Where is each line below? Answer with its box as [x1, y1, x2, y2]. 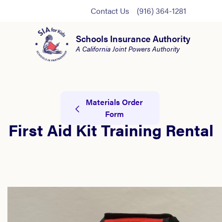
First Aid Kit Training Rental [8, 118, 214, 141]
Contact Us [91, 5, 129, 16]
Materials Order [86, 96, 143, 108]
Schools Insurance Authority [75, 32, 190, 45]
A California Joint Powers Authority [75, 44, 180, 54]
